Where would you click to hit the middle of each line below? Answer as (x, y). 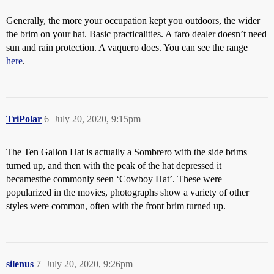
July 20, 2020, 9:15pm (97, 119)
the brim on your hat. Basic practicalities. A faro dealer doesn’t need (136, 34)
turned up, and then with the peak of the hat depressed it (114, 165)
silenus (20, 264)
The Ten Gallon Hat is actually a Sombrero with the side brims (127, 152)
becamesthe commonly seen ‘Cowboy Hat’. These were (114, 179)
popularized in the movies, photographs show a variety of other (128, 192)
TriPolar (24, 119)
